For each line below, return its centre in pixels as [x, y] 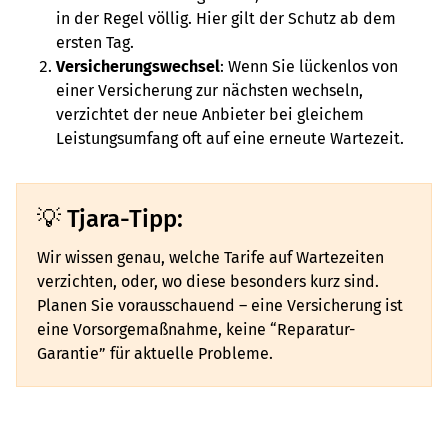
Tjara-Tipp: [125, 219]
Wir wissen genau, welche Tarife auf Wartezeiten [210, 257]
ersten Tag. [95, 42]
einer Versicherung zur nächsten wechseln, [209, 90]
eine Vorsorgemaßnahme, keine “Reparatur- [196, 329]
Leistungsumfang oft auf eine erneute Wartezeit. [234, 138]
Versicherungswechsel [138, 66]
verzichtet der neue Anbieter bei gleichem [210, 114]
